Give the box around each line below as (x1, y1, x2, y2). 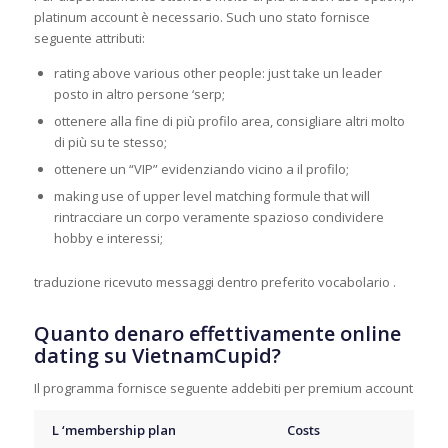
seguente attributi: (33, 29, 145, 48)
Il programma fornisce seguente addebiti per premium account (33, 379, 413, 398)
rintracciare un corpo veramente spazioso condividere (53, 208, 384, 227)
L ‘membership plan (51, 421, 176, 440)
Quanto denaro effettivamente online (33, 320, 401, 348)
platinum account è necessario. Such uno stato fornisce (33, 8, 370, 27)
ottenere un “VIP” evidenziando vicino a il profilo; (53, 160, 349, 179)
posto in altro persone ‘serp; (53, 85, 225, 104)
